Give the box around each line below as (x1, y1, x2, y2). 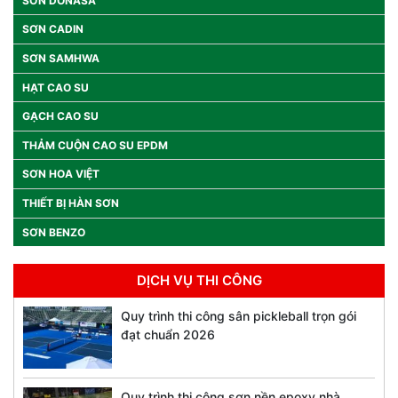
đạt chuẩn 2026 (121, 327, 215, 343)
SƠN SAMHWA (22, 52, 99, 66)
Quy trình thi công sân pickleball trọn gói (121, 308, 356, 324)
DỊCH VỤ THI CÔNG (136, 272, 262, 290)
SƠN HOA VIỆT (22, 167, 99, 181)
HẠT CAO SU (22, 80, 89, 94)
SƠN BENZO (22, 225, 85, 239)
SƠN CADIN (22, 22, 84, 36)
